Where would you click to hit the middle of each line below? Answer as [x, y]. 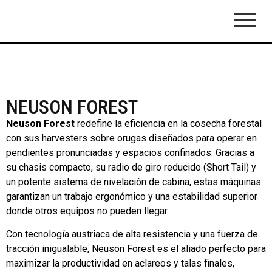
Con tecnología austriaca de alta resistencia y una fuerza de [132, 234]
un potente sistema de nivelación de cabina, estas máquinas [134, 182]
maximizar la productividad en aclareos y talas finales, [120, 263]
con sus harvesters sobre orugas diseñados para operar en [131, 138]
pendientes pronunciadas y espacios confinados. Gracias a [130, 153]
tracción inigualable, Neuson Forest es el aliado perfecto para [136, 249]
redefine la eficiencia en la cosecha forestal [168, 124]
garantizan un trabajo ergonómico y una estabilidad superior [132, 196]
